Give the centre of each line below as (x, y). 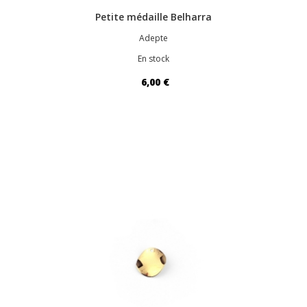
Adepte (153, 38)
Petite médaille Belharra (153, 17)
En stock (153, 59)
